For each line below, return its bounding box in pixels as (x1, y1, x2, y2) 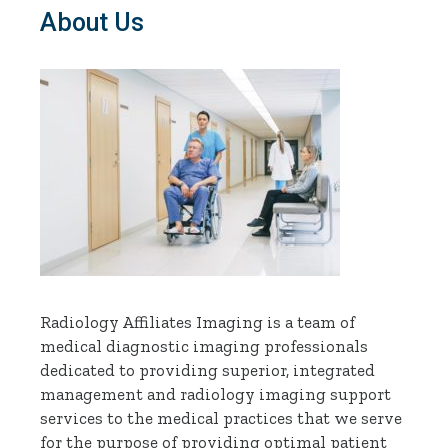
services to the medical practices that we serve (40, 408, 403, 429)
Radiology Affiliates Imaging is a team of (40, 312, 356, 333)
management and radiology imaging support (40, 384, 392, 405)
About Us (40, 8, 145, 38)
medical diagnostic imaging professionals (40, 336, 369, 357)
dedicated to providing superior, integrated (40, 360, 376, 381)
